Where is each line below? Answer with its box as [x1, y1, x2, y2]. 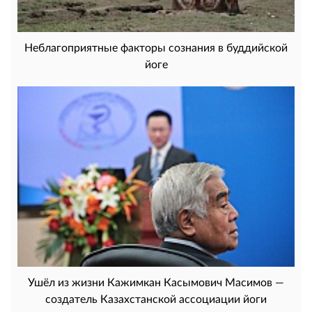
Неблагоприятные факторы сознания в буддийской [24, 40, 288, 54]
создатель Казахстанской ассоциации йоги [45, 291, 267, 305]
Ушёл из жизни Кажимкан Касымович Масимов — [28, 274, 284, 288]
